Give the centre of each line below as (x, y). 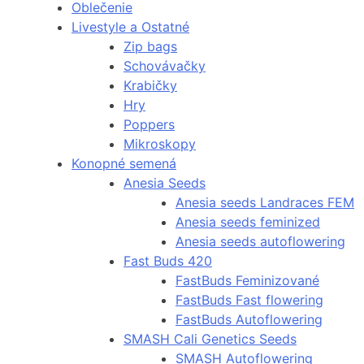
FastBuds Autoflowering (249, 320)
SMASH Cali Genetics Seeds (210, 339)
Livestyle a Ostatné (130, 27)
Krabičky (150, 86)
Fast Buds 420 (168, 261)
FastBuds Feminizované (247, 281)
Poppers (149, 125)
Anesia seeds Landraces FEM (265, 203)
